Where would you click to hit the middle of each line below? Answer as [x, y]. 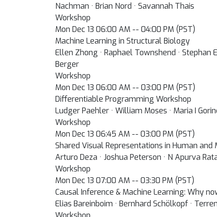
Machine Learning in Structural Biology [123, 41]
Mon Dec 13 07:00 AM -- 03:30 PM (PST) [125, 180]
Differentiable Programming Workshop [123, 99]
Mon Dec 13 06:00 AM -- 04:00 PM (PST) [125, 29]
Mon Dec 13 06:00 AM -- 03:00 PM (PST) [125, 87]
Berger [67, 64]
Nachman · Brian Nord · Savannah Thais [125, 6]
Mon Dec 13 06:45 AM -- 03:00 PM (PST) [125, 134]
